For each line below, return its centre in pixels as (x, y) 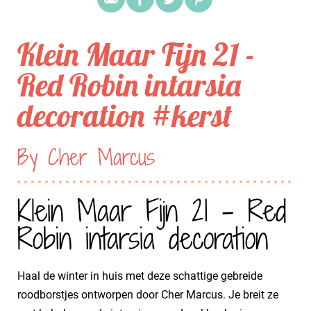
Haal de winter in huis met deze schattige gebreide (140, 276)
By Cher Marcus (86, 157)
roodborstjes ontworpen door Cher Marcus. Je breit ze (148, 295)
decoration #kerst (125, 115)
